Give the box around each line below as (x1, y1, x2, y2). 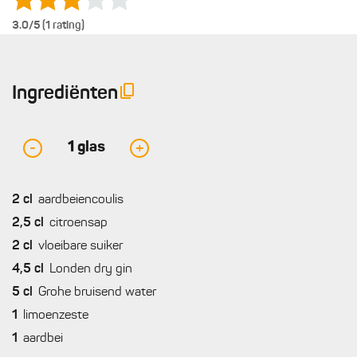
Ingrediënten (12, 84, 118, 104)
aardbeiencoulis (38, 194, 124, 206)
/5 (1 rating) (29, 20, 84, 31)
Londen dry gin (49, 263, 132, 276)
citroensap (49, 217, 108, 229)
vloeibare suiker (38, 240, 123, 253)
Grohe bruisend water (38, 286, 156, 299)
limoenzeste (23, 309, 88, 322)
